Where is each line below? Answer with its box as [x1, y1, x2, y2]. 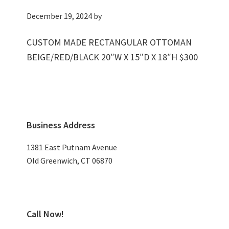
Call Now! [27, 208, 64, 220]
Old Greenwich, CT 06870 [27, 155, 113, 166]
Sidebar [11, 122, 62, 142]
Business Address [27, 119, 96, 131]
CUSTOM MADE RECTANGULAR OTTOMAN [27, 36, 192, 49]
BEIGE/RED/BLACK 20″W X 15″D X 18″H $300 [27, 51, 198, 63]
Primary [11, 103, 64, 123]
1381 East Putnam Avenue [27, 142, 118, 153]
